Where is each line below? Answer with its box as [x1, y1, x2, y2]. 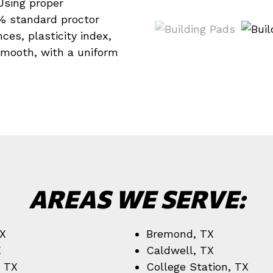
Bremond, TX [146, 227, 214, 240]
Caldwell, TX [146, 244, 214, 257]
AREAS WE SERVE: [28, 183, 245, 213]
